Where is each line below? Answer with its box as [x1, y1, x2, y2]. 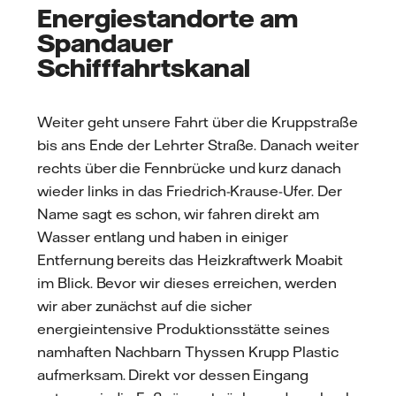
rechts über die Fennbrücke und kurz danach [37, 159, 341, 178]
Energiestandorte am [37, 3, 298, 34]
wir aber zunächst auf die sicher [37, 297, 253, 316]
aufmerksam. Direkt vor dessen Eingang [37, 366, 309, 385]
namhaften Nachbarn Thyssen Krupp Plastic [37, 343, 339, 362]
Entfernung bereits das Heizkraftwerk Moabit [37, 251, 343, 270]
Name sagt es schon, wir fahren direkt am [37, 205, 320, 224]
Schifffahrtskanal [37, 52, 250, 83]
